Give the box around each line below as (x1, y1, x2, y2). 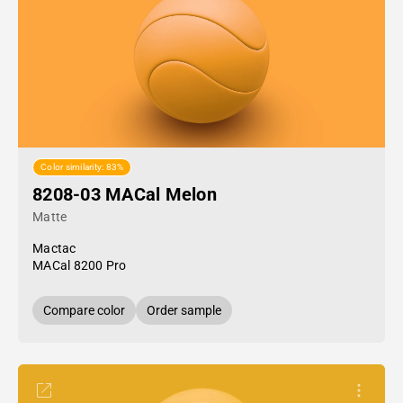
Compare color (43, 303, 125, 318)
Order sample (147, 303, 221, 318)
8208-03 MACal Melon (32, 184, 217, 205)
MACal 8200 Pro (32, 258, 127, 273)
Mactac (32, 241, 76, 255)
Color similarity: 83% (40, 162, 124, 173)
